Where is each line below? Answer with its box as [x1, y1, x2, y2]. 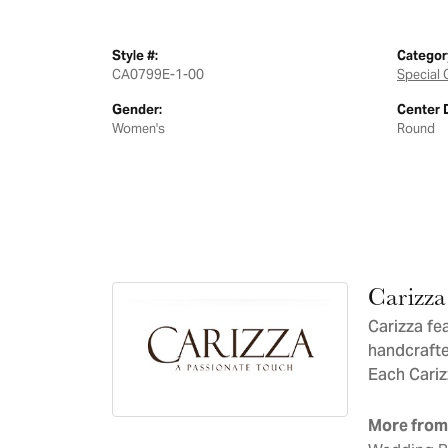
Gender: [112, 101, 162, 118]
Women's [112, 120, 165, 137]
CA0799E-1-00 [112, 66, 204, 83]
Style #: [112, 47, 158, 64]
